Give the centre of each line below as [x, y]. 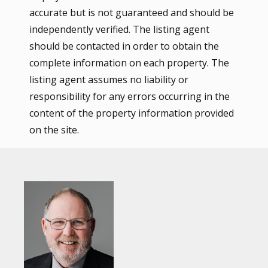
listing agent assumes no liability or [109, 79]
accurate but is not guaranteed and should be [132, 12]
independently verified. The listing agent [120, 29]
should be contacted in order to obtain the [124, 46]
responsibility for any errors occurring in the [130, 96]
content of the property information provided [132, 113]
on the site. [54, 130]
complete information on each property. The [130, 63]
